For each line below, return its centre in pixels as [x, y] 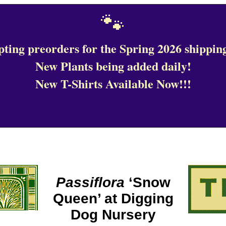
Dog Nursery [113, 214]
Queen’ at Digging [113, 198]
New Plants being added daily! [113, 66]
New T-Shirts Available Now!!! [113, 83]
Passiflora [90, 182]
